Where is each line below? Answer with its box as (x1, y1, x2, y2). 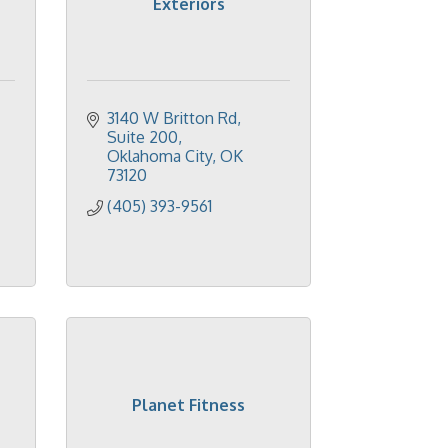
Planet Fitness (132, 395, 245, 415)
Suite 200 (107, 127, 178, 147)
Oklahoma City (107, 146, 212, 166)
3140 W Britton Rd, (107, 108, 241, 128)
